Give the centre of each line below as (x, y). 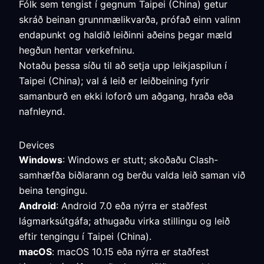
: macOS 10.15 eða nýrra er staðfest (131, 252)
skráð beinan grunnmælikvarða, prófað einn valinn (130, 19)
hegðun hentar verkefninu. (77, 50)
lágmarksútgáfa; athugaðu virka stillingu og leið (124, 221)
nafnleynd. (42, 111)
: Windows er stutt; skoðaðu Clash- (140, 160)
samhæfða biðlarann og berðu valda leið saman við (132, 175)
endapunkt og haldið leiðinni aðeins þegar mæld (126, 35)
